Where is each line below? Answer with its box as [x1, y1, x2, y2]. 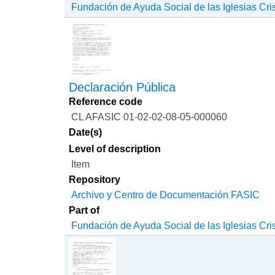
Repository [69, 174, 121, 185]
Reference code [69, 96, 143, 107]
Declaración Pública [69, 80, 176, 95]
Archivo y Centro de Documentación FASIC [71, 189, 260, 201]
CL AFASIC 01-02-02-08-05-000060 [71, 111, 228, 123]
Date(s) [69, 126, 103, 138]
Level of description [69, 143, 161, 155]
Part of [69, 204, 100, 216]
